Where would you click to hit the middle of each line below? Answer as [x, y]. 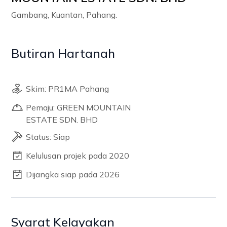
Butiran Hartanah [63, 53]
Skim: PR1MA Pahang [68, 89]
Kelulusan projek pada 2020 [78, 156]
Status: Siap [48, 137]
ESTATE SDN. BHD [62, 120]
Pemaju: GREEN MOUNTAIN [79, 107]
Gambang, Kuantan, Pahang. [64, 15]
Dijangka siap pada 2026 [73, 174]
